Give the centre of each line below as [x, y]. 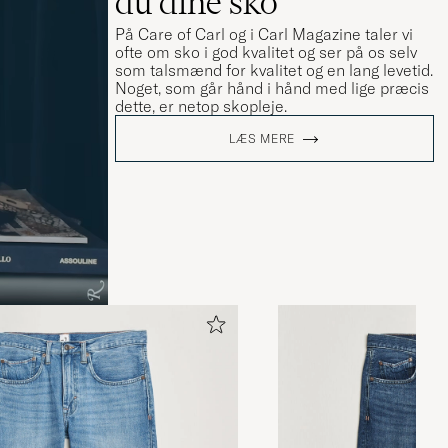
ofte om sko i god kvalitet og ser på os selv [265, 52]
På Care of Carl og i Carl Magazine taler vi [263, 34]
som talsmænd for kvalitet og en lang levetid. [273, 70]
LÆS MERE [262, 139]
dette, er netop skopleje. [200, 106]
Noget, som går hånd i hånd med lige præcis [271, 88]
